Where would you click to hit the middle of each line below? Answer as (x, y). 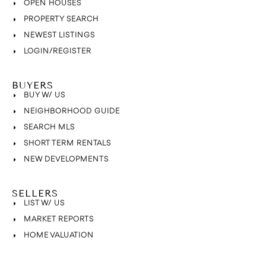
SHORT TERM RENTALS (67, 143)
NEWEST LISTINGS (59, 35)
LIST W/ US (44, 203)
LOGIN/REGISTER (57, 51)
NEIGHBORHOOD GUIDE (72, 111)
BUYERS (33, 85)
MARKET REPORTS (58, 219)
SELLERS (35, 193)
